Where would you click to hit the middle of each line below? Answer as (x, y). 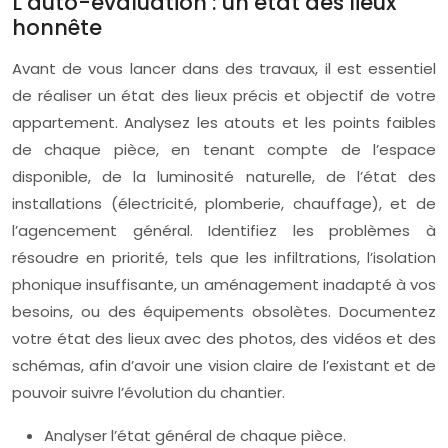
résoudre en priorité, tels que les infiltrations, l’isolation (224, 257)
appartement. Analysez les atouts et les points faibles (224, 122)
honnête (57, 27)
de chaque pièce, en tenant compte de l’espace (224, 149)
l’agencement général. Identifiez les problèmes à (224, 230)
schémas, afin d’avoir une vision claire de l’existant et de (224, 365)
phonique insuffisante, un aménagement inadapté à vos (224, 284)
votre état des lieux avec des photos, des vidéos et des (224, 338)
